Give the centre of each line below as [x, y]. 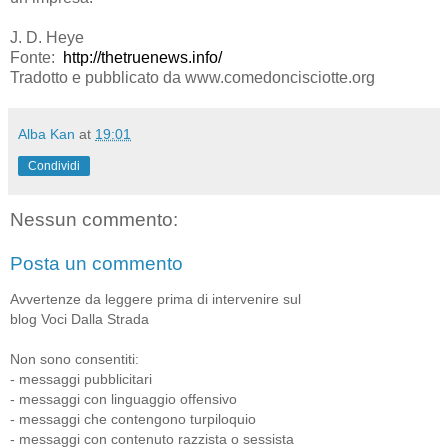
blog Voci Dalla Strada [79, 319]
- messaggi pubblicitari [81, 379]
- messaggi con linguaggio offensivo [123, 399]
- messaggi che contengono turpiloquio [133, 419]
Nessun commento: [94, 220]
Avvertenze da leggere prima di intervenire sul [155, 299]
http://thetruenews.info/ [142, 58]
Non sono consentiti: [74, 359]
